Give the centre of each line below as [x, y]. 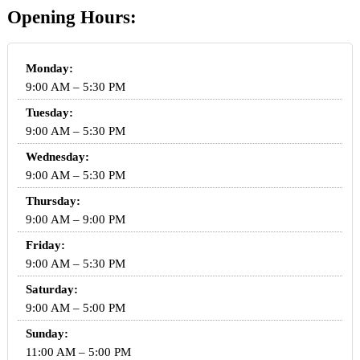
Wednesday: [57, 157]
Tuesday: [49, 113]
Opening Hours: [72, 17]
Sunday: [47, 334]
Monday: [49, 69]
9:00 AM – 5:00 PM [75, 308]
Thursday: [53, 201]
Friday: [45, 245]
